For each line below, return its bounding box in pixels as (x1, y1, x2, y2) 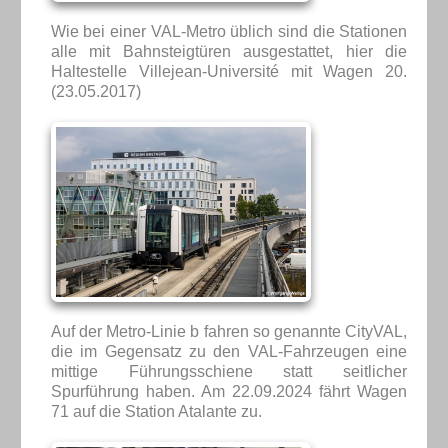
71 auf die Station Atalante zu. (50, 402, 262, 420)
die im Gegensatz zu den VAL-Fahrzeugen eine (50, 342, 408, 360)
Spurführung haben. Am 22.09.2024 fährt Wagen (50, 382, 408, 400)
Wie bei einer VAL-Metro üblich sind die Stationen (50, 22, 408, 40)
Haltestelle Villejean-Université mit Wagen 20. (50, 62, 408, 80)
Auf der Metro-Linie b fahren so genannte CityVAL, (50, 322, 408, 340)
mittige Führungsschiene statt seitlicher (50, 362, 408, 380)
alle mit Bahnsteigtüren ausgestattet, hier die (50, 42, 408, 60)
